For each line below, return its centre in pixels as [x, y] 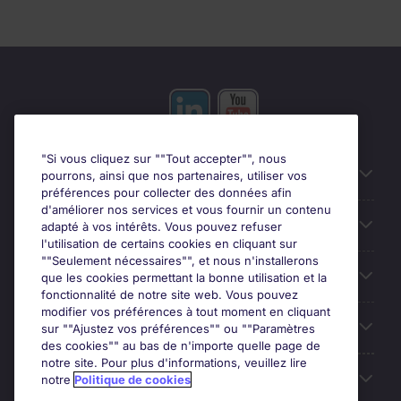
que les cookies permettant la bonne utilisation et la [184, 277]
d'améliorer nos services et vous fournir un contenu [186, 209]
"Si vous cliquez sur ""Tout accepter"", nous [164, 158]
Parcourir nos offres [95, 277]
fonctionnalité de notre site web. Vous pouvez [170, 294]
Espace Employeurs [94, 380]
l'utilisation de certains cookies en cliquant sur [169, 243]
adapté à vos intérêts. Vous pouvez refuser [162, 226]
